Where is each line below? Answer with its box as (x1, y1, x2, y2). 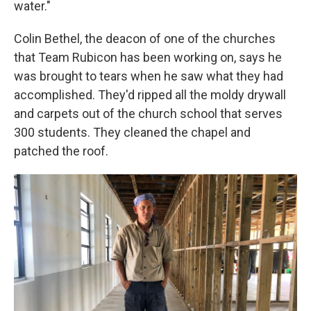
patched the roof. (14, 144, 108, 159)
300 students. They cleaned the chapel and (14, 125, 251, 140)
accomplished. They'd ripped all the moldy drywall (14, 87, 286, 103)
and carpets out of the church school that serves (14, 106, 283, 121)
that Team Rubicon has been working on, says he (14, 50, 282, 65)
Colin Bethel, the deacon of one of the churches (14, 31, 276, 47)
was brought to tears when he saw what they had (14, 69, 283, 84)
